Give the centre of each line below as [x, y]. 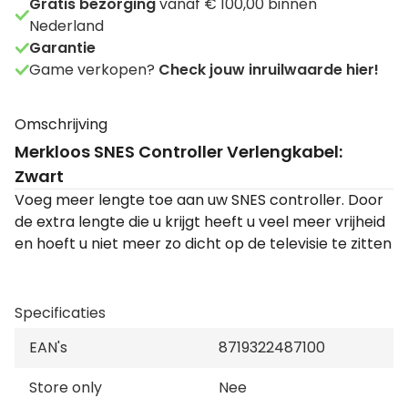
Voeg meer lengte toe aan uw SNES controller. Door [199, 200]
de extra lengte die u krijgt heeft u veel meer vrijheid [200, 222]
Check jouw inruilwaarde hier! [269, 70]
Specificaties [60, 313]
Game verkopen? [94, 70]
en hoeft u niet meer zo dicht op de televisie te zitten [203, 244]
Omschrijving [61, 124]
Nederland [66, 26]
